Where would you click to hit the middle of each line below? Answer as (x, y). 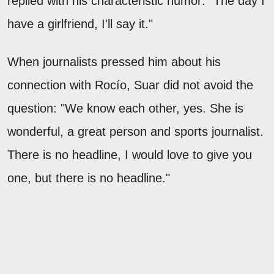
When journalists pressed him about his (114, 61)
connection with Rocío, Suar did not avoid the (130, 85)
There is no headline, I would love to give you (130, 154)
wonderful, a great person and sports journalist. (135, 131)
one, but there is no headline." (89, 178)
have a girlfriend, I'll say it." (80, 24)
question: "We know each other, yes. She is (125, 108)
